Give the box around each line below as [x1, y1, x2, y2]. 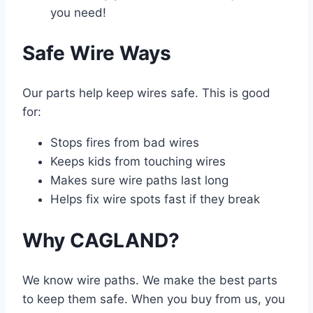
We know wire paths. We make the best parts [22, 272, 277, 287]
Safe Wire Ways [22, 41, 171, 66]
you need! [50, 5, 106, 20]
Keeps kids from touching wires [50, 154, 226, 169]
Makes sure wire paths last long [50, 173, 228, 188]
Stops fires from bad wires [50, 136, 199, 150]
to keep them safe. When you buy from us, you [22, 291, 285, 306]
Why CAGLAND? [22, 228, 180, 252]
